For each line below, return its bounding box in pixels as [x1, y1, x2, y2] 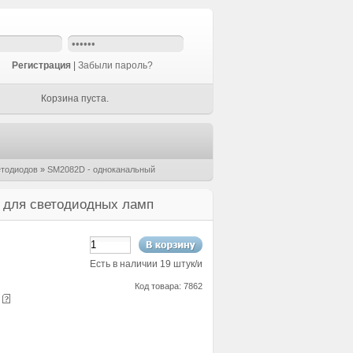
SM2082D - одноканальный [47, 165, 155, 174]
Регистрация [12, 60, 71, 71]
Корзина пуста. [41, 93, 109, 104]
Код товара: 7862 [135, 281, 203, 291]
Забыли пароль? [78, 60, 153, 71]
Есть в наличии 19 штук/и [90, 258, 203, 269]
